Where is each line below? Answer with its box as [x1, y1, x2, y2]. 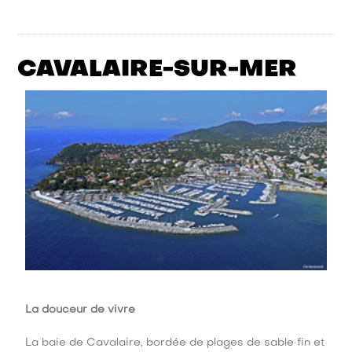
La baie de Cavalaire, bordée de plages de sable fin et [25, 337, 325, 348]
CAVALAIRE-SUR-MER [17, 58, 298, 82]
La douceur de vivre [25, 304, 136, 315]
